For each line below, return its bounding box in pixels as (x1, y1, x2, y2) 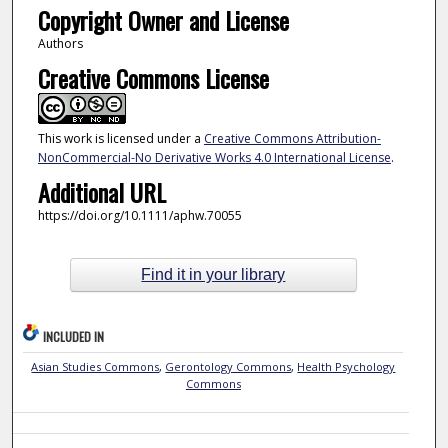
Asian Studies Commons (31, 358, 160, 374)
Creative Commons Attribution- (203, 130, 381, 148)
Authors (37, 34, 83, 52)
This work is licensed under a (37, 130, 204, 148)
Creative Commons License (37, 60, 269, 97)
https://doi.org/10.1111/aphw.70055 (37, 207, 242, 225)
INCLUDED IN (43, 327, 105, 345)
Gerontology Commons (165, 358, 292, 374)
